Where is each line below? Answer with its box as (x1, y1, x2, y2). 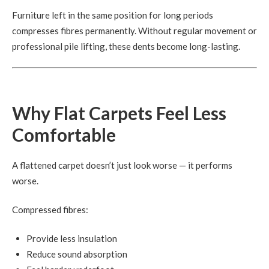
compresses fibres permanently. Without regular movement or (12, 25, 257, 37)
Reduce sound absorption (26, 248, 127, 259)
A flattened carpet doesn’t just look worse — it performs (12, 159, 232, 171)
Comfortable (12, 123, 116, 145)
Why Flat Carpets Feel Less (12, 101, 226, 124)
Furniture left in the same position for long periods (12, 10, 213, 21)
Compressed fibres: (12, 204, 88, 215)
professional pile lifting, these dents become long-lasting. (12, 41, 240, 52)
